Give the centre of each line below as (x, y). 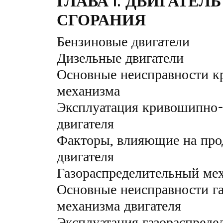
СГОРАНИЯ (101, 19)
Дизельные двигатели (120, 57)
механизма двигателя (119, 205)
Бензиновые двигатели (123, 41)
